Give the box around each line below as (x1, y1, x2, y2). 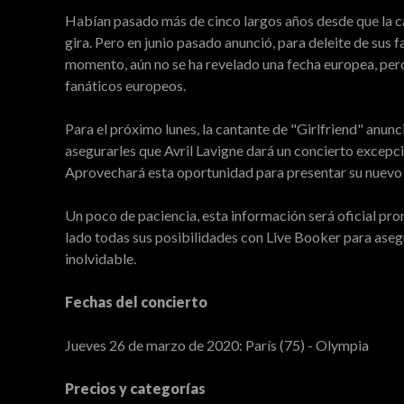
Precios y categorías (65, 380, 206, 397)
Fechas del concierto (65, 293, 207, 310)
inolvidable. (65, 250, 136, 267)
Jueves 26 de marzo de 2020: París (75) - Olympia (65, 336, 369, 353)
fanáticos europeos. (65, 77, 186, 94)
